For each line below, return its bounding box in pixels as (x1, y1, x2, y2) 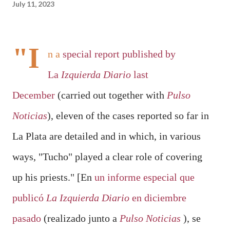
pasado (12, 213, 41, 224)
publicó (12, 192, 46, 203)
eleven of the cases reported (56, 110, 172, 121)
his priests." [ (23, 171, 81, 183)
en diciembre (129, 192, 186, 203)
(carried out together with (55, 89, 167, 101)
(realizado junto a (41, 213, 120, 224)
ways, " (12, 151, 43, 162)
